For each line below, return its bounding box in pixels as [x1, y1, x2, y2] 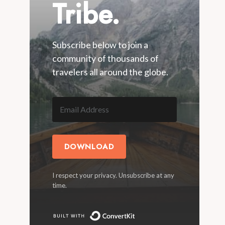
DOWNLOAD [64, 141, 114, 153]
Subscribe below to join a [52, 39, 149, 51]
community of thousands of [52, 53, 159, 64]
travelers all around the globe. [52, 66, 169, 78]
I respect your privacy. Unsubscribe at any [52, 171, 175, 180]
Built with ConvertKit [135, 209, 216, 220]
